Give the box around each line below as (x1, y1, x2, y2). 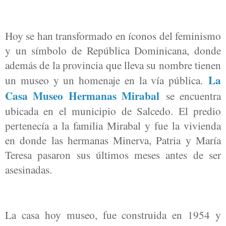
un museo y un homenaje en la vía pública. (5, 73, 208, 88)
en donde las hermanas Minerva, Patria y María (5, 133, 221, 148)
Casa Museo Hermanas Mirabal (5, 88, 160, 104)
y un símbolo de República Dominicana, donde (5, 43, 221, 58)
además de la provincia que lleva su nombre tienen (5, 58, 221, 73)
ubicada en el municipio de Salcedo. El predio (5, 103, 221, 119)
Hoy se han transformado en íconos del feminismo (5, 28, 221, 43)
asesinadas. (5, 162, 52, 177)
